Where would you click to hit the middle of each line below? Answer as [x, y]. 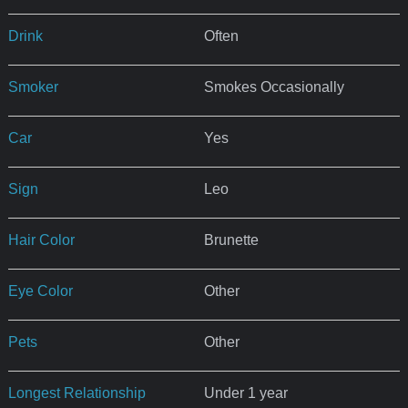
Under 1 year [245, 393]
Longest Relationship [76, 393]
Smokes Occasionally [274, 87]
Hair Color [41, 240]
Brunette [231, 240]
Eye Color [40, 291]
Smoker [33, 87]
